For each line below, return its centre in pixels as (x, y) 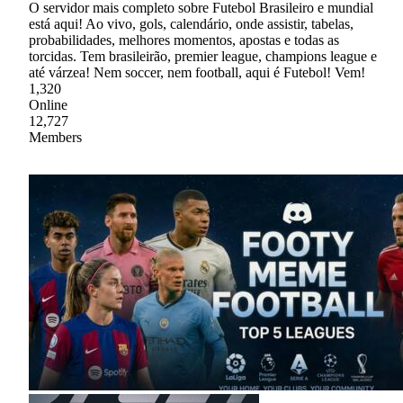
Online (48, 104)
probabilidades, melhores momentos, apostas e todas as (184, 40)
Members (55, 137)
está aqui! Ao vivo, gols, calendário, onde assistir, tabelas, (191, 23)
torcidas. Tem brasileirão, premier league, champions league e (203, 56)
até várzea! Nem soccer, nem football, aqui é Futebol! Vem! (197, 72)
